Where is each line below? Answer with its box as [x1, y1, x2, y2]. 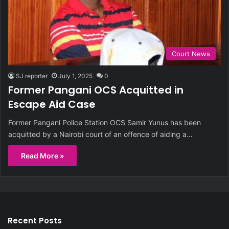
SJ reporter [16, 72, 48, 80]
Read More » [21, 151, 64, 160]
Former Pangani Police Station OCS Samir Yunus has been [8, 118, 201, 127]
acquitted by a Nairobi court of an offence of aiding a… [8, 129, 193, 139]
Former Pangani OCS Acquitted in [8, 82, 184, 97]
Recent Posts [8, 215, 62, 226]
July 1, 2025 [58, 72, 93, 80]
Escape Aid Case [8, 97, 96, 111]
